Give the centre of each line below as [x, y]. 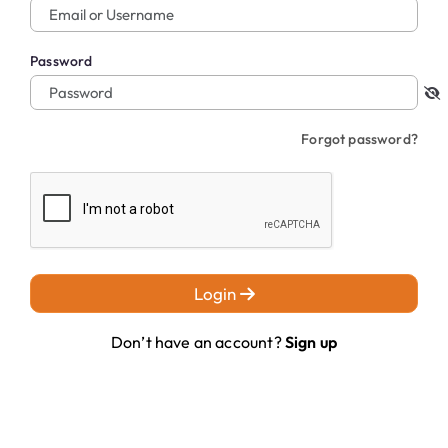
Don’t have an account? [197, 341]
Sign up [311, 341]
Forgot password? [359, 138]
